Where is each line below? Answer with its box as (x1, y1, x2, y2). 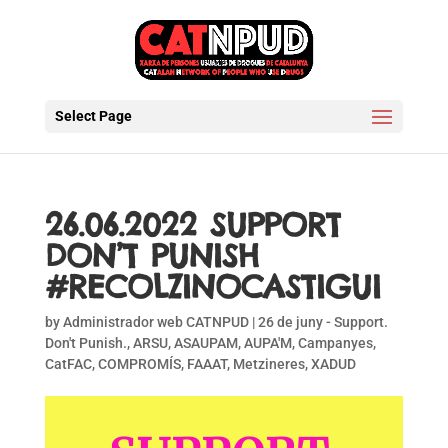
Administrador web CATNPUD (62, 314, 249, 330)
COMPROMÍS (97, 356, 181, 372)
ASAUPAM (173, 335, 238, 351)
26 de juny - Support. (257, 314, 388, 330)
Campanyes (297, 335, 373, 351)
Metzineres (232, 356, 305, 372)
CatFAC (44, 356, 92, 372)
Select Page (54, 108, 132, 124)
